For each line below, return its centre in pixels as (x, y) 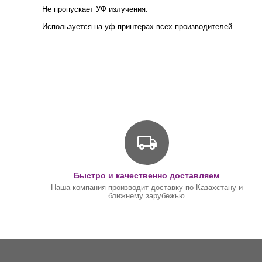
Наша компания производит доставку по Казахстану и (146, 187)
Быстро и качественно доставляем (147, 175)
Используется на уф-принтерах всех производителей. (139, 27)
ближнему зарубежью (147, 196)
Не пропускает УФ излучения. (95, 9)
